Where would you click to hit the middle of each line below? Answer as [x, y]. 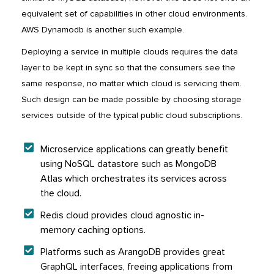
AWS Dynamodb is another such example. [103, 30]
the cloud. [61, 194]
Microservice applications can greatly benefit [134, 150]
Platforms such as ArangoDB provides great [132, 252]
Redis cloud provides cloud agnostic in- [122, 216]
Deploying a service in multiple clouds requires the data [130, 52]
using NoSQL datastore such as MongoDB [128, 164]
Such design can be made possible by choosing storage [131, 100]
